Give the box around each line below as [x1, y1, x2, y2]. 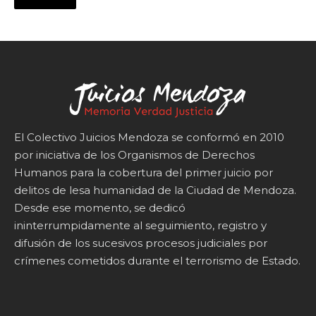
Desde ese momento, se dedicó [14, 200, 186, 214]
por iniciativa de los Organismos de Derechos [14, 147, 255, 162]
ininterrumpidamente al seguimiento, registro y [14, 218, 267, 232]
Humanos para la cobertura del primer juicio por [14, 165, 273, 179]
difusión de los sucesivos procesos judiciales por [14, 236, 267, 250]
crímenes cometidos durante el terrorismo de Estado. [14, 253, 300, 267]
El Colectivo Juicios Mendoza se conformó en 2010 [14, 130, 284, 144]
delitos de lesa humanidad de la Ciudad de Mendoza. [14, 183, 296, 197]
